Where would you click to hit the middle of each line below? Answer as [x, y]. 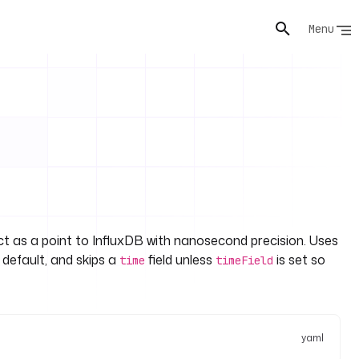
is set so [299, 260]
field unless [180, 260]
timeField [244, 260]
